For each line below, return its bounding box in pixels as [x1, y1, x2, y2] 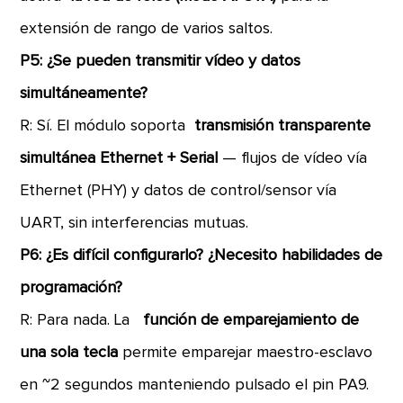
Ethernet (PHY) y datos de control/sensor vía [20, 183, 337, 199]
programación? [20, 280, 123, 296]
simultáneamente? [20, 85, 148, 102]
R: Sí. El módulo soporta [20, 118, 195, 134]
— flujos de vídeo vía [222, 150, 368, 166]
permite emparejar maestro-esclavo [122, 345, 373, 361]
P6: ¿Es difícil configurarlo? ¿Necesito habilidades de [20, 247, 383, 264]
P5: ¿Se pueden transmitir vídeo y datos [20, 53, 301, 69]
